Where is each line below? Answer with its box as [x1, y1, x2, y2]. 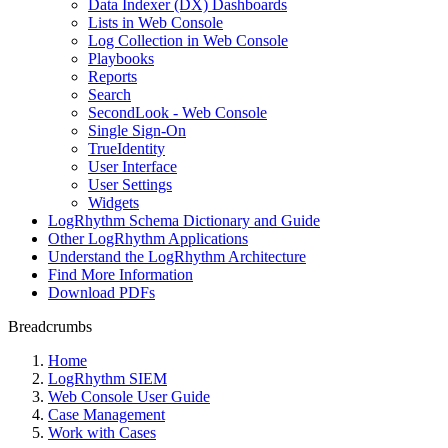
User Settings [88, 176, 172, 193]
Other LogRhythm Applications [48, 230, 248, 247]
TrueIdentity [88, 140, 165, 157]
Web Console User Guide [48, 388, 210, 405]
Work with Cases [48, 424, 156, 441]
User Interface [88, 158, 177, 175]
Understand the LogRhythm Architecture [48, 248, 306, 265]
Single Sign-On [88, 122, 186, 139]
